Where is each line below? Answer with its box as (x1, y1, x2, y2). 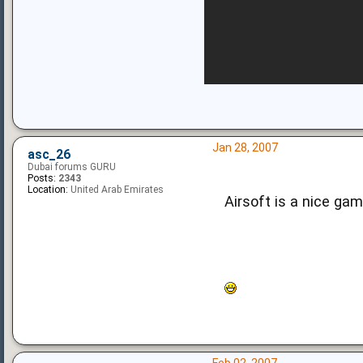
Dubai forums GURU (28, 161, 116, 173)
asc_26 (28, 147, 70, 163)
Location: (28, 184, 68, 196)
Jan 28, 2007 (211, 141, 278, 155)
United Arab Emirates (68, 184, 164, 196)
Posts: (28, 173, 56, 185)
